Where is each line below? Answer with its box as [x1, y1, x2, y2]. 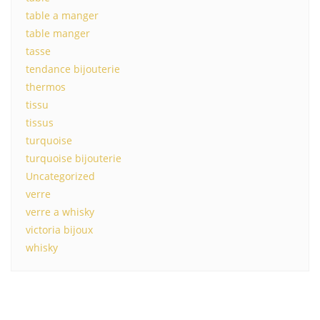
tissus [26, 116, 54, 129]
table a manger [26, 9, 99, 22]
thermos [26, 80, 66, 94]
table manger [26, 26, 90, 40]
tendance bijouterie [26, 62, 120, 76]
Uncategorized [26, 169, 95, 183]
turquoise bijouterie [26, 151, 121, 165]
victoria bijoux [26, 223, 93, 236]
